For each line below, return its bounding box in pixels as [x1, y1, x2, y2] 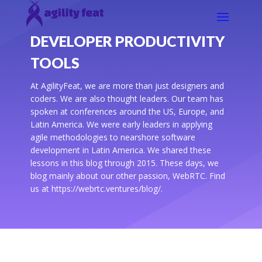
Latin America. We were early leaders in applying [30, 119, 212, 130]
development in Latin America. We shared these [30, 144, 211, 156]
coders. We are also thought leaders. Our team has [30, 93, 223, 105]
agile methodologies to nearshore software [30, 132, 195, 143]
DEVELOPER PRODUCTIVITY [30, 32, 225, 50]
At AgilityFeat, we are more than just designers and [30, 80, 224, 92]
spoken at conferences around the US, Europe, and [30, 106, 224, 118]
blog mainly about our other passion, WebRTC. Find [30, 170, 225, 182]
